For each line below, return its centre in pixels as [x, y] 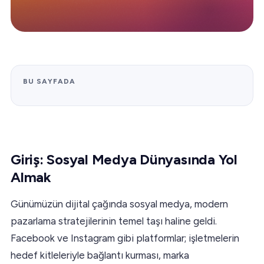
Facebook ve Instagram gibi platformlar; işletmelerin [125, 238]
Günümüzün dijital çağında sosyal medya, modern [119, 204]
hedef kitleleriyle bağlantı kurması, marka [100, 255]
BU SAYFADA [49, 81]
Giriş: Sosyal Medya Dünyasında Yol [124, 159]
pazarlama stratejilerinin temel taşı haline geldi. [114, 221]
